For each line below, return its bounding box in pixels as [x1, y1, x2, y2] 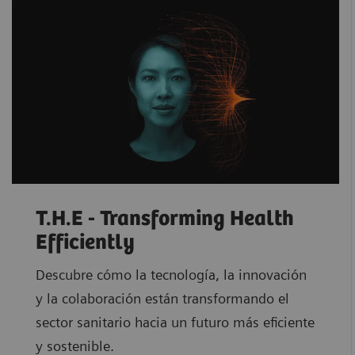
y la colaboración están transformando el [35, 290, 289, 307]
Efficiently [35, 231, 135, 256]
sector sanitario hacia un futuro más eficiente [35, 314, 315, 331]
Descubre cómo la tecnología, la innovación [35, 266, 307, 284]
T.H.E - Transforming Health [35, 207, 294, 232]
